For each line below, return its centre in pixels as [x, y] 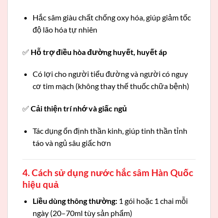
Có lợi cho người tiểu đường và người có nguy [110, 74]
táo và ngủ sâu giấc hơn [72, 143]
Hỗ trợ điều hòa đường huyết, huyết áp [99, 52]
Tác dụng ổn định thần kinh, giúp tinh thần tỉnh [110, 131]
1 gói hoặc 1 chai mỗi [152, 201]
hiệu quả [41, 184]
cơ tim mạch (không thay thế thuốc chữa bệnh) [111, 86]
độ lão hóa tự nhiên [65, 29]
